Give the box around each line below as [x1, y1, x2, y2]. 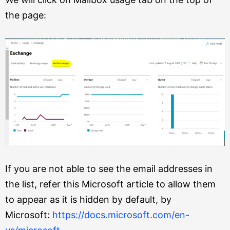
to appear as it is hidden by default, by [5, 194, 171, 205]
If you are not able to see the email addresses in [5, 163, 213, 174]
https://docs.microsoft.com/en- [52, 209, 189, 220]
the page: [5, 10, 46, 21]
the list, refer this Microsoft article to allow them [5, 179, 216, 189]
